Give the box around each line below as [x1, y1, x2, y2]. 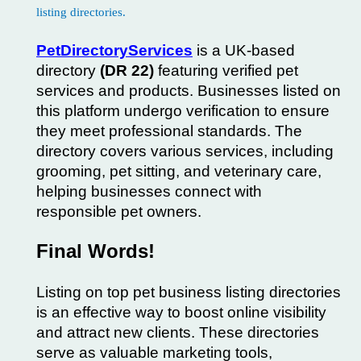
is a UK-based [193, 42, 295, 60]
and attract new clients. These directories [36, 324, 319, 342]
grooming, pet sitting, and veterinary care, [36, 163, 322, 180]
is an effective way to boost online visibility [36, 304, 326, 322]
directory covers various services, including [36, 143, 334, 160]
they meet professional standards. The [36, 122, 302, 140]
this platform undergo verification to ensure [36, 102, 330, 120]
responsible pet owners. [36, 203, 201, 221]
